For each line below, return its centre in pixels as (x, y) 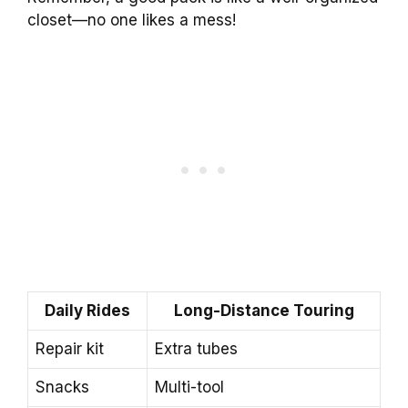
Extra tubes (196, 349)
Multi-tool (189, 388)
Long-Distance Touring (264, 311)
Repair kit (70, 349)
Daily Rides (87, 311)
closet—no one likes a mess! (132, 20)
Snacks (62, 388)
